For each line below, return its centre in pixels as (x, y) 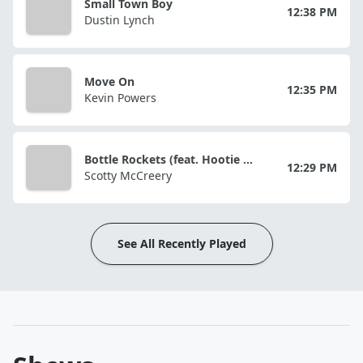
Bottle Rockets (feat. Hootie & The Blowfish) (248, 159)
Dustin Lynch (120, 19)
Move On (109, 81)
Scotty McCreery (128, 175)
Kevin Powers (120, 97)
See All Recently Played (181, 243)
